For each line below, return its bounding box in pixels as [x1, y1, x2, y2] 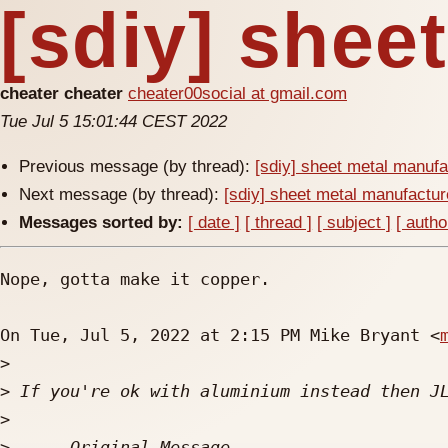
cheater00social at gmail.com [128, 84, 347, 103]
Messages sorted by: [19, 213, 184, 232]
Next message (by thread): [19, 185, 225, 204]
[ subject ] [317, 213, 392, 232]
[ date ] [188, 213, 241, 232]
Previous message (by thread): [19, 157, 256, 176]
